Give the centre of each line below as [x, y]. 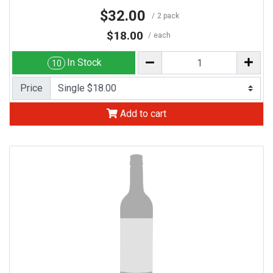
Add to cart [142, 114]
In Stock [85, 63]
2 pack [168, 16]
